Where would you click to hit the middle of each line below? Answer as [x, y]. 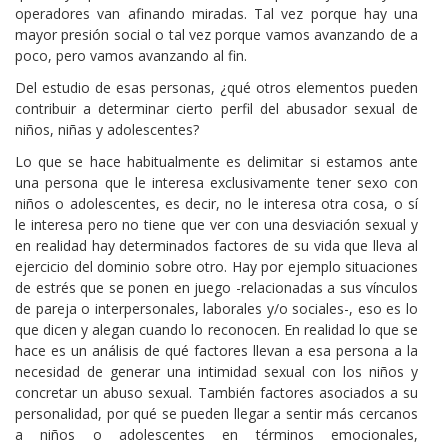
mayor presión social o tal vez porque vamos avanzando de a [216, 34]
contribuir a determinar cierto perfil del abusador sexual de [216, 108]
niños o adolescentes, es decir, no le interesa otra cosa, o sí [216, 204]
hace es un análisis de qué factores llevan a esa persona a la [216, 351]
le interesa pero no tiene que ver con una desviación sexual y [216, 225]
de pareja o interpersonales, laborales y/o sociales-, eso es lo [216, 309]
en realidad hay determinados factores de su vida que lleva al [216, 246]
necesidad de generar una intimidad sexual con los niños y [216, 372]
